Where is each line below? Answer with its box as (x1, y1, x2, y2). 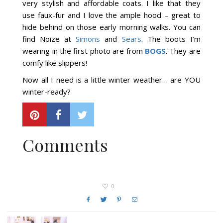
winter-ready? (22, 87, 71, 97)
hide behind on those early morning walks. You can (22, 22, 201, 32)
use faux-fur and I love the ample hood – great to (22, 10, 201, 20)
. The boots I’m (141, 34, 201, 44)
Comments (22, 133, 109, 157)
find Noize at (22, 34, 76, 44)
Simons (76, 34, 101, 44)
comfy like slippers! (22, 58, 88, 68)
